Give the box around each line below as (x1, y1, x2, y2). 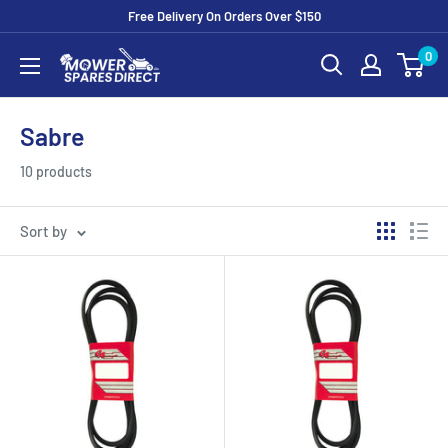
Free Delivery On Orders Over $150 (127, 8, 321, 24)
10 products (20, 163, 92, 180)
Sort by (20, 222, 67, 240)
